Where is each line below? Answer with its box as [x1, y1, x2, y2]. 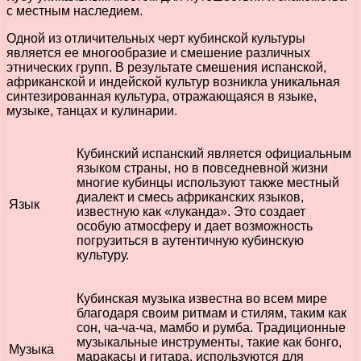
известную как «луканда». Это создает [77, 204, 305, 218]
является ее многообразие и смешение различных [6, 45, 310, 60]
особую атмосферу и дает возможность [77, 218, 313, 233]
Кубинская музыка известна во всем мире [77, 291, 327, 305]
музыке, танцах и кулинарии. [6, 103, 177, 118]
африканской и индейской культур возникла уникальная [6, 74, 340, 89]
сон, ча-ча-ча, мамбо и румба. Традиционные [77, 320, 346, 334]
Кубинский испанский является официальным [77, 146, 351, 160]
